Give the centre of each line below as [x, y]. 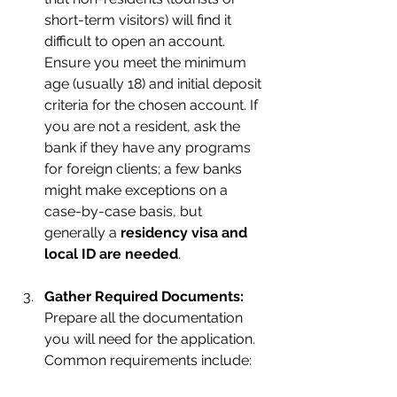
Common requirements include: [148, 360]
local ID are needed [111, 254]
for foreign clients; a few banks [145, 169]
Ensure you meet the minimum [147, 62]
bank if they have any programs [149, 148]
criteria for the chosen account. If [153, 105]
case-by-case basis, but [125, 211]
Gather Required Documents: [144, 296]
